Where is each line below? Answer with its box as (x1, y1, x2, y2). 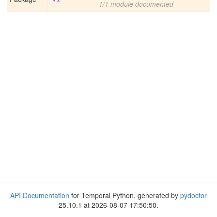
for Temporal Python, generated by (69, 190, 180, 200)
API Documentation (10, 190, 69, 200)
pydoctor (180, 190, 207, 200)
